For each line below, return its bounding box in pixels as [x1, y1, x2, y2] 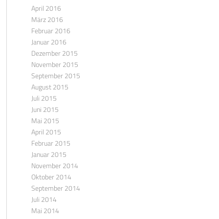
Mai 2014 [31, 205, 59, 216]
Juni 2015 [31, 104, 59, 114]
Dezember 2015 [31, 48, 78, 58]
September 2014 [31, 183, 80, 193]
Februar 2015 [31, 138, 70, 148]
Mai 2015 [31, 115, 59, 126]
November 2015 [31, 59, 78, 69]
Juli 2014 [31, 194, 57, 204]
